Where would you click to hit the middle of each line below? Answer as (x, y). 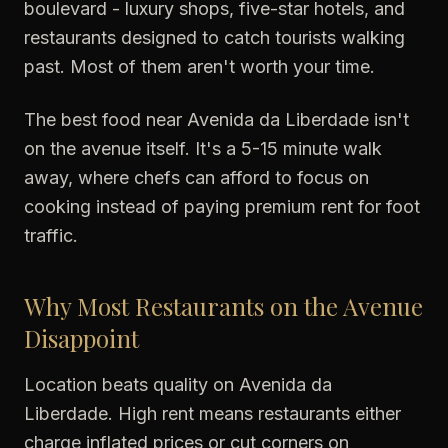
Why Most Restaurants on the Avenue (223, 306)
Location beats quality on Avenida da (178, 384)
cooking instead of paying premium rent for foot (222, 206)
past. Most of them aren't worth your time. (199, 66)
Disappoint (81, 338)
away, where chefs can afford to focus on (196, 177)
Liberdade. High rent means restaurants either (212, 413)
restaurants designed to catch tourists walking (214, 37)
